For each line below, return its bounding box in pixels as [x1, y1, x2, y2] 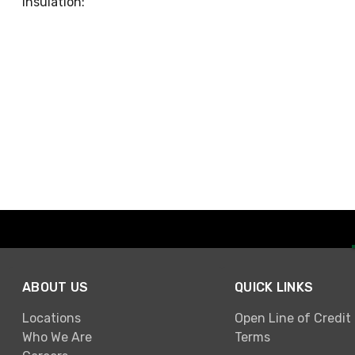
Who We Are [22, 329, 92, 345]
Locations [22, 310, 81, 326]
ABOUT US [22, 280, 89, 296]
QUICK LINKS [235, 280, 314, 296]
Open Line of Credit [235, 310, 351, 326]
